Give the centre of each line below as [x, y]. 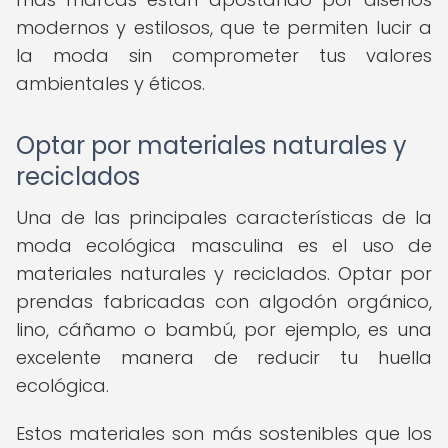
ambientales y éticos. [110, 83]
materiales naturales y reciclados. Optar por [224, 273]
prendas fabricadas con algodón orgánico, [224, 301]
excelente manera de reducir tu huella [224, 357]
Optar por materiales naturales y [211, 145]
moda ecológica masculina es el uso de [224, 245]
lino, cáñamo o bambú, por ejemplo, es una [224, 329]
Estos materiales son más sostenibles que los [224, 433]
